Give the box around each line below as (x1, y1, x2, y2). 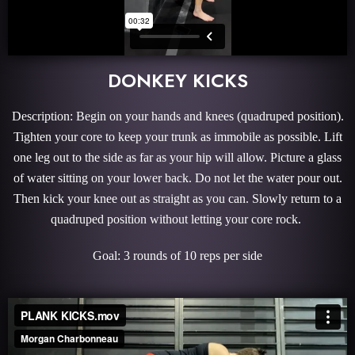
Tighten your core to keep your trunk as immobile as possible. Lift (13, 130, 342, 143)
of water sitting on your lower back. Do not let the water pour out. (13, 171, 342, 185)
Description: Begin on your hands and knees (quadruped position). (11, 109, 344, 123)
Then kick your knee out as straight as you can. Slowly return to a (13, 192, 342, 205)
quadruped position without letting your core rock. (51, 212, 304, 226)
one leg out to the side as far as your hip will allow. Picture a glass (13, 151, 342, 164)
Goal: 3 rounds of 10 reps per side (93, 249, 262, 262)
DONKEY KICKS (107, 67, 248, 94)
